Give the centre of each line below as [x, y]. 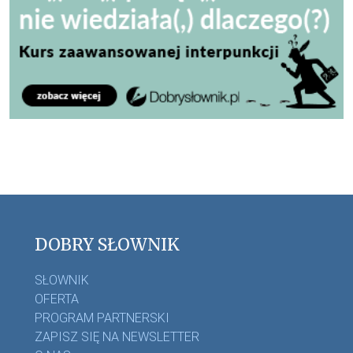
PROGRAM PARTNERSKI [102, 318]
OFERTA [57, 299]
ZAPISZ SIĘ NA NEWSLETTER [117, 337]
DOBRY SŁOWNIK [107, 244]
